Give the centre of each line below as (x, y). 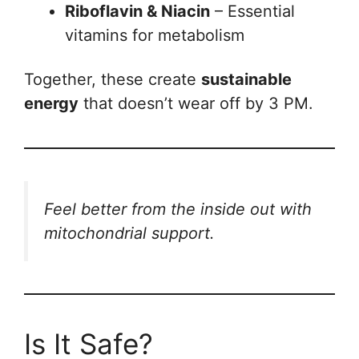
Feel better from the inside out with (178, 210)
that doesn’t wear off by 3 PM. (196, 104)
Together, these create (113, 80)
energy (51, 104)
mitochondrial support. (129, 234)
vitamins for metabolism (155, 35)
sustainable (246, 80)
